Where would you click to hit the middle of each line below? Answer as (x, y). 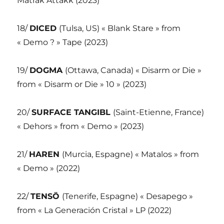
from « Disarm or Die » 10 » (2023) (82, 84)
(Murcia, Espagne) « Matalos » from (131, 154)
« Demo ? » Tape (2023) (63, 42)
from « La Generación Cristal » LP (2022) (94, 210)
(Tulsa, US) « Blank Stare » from (120, 28)
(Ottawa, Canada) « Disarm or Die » (133, 70)
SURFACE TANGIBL (72, 112)
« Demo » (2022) (49, 168)
